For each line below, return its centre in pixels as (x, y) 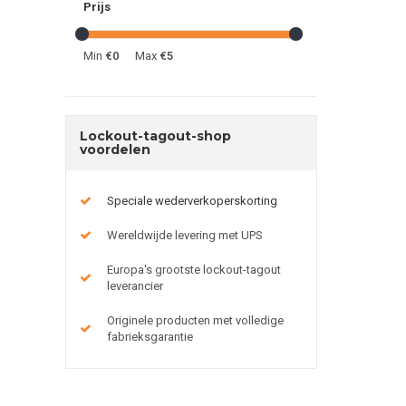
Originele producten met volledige (195, 320)
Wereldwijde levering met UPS (185, 235)
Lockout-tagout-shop (155, 135)
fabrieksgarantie (150, 336)
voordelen (115, 149)
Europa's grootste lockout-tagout (194, 269)
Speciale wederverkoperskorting (192, 200)
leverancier (135, 285)
